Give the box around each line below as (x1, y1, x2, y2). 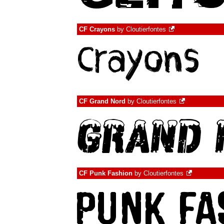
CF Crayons (79, 25, 115, 33)
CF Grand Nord (79, 97, 125, 105)
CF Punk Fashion (79, 169, 132, 177)
